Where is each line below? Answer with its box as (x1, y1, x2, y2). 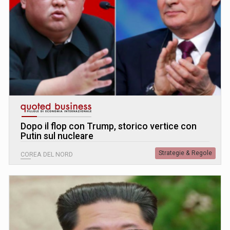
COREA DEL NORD (21, 150, 73, 158)
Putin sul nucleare (21, 130, 93, 141)
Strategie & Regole (159, 149, 212, 157)
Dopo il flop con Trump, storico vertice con (21, 121, 197, 131)
